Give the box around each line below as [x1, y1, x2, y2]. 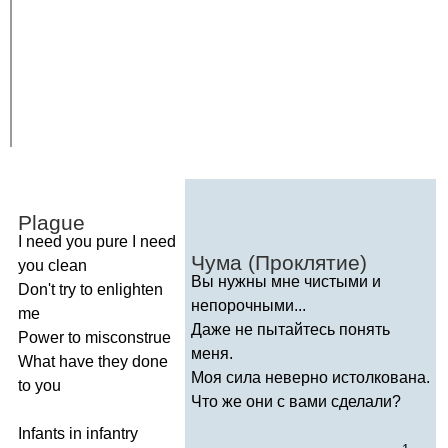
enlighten [97, 280, 163, 298]
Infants [18, 424, 65, 442]
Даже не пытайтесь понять [191, 320, 390, 338]
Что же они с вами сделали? [191, 392, 401, 410]
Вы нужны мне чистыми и [191, 272, 381, 290]
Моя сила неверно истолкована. [191, 368, 430, 386]
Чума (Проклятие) [191, 250, 367, 274]
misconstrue [85, 328, 171, 346]
